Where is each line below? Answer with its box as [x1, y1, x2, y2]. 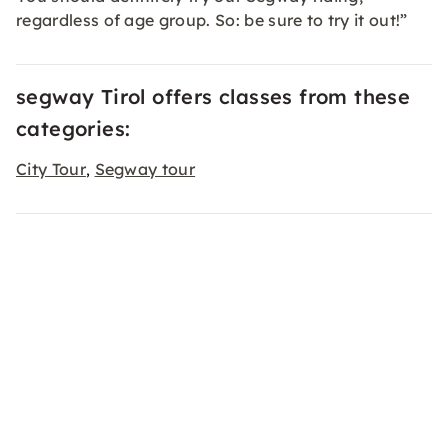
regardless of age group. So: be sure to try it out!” [16, 10, 408, 30]
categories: [16, 116, 131, 141]
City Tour [16, 159, 86, 179]
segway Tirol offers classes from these [16, 84, 411, 109]
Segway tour [94, 159, 196, 179]
